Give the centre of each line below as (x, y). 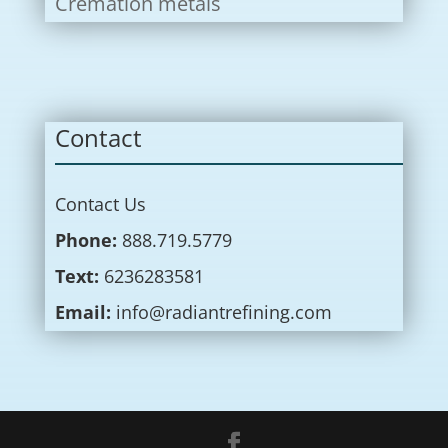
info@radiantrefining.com (223, 312)
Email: (82, 312)
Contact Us (100, 204)
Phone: (85, 240)
